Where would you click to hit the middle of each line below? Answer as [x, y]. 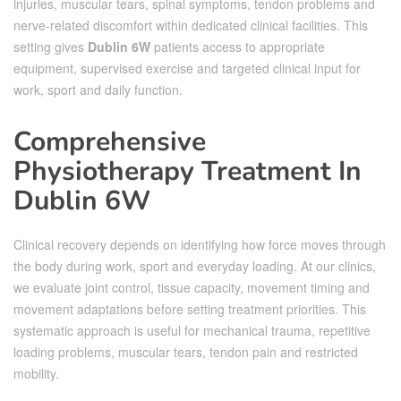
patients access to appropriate [238, 46]
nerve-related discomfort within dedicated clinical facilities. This [191, 25]
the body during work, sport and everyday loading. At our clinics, [195, 265]
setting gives [51, 46]
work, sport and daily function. [98, 89]
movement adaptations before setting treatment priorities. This [190, 308]
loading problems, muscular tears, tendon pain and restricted [186, 351]
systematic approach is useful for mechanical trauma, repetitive [192, 330]
